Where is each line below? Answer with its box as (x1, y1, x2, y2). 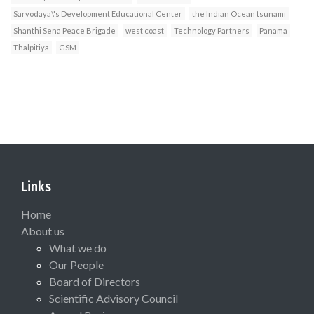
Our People (49, 258, 104, 272)
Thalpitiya (13, 43, 49, 53)
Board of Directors (49, 275, 140, 289)
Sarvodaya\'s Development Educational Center (13, 9, 182, 19)
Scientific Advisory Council (49, 292, 178, 306)
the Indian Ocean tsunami (192, 9, 286, 19)
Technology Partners (174, 26, 250, 36)
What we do (49, 241, 107, 255)
